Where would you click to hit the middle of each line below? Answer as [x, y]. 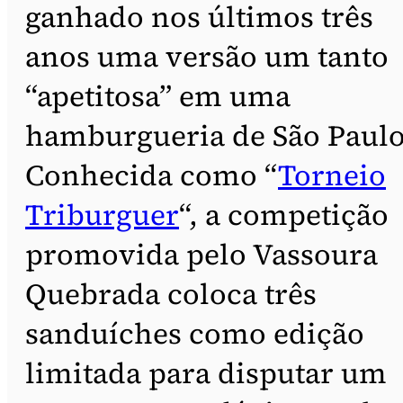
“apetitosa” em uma [158, 96]
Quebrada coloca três [171, 294]
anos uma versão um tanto [207, 56]
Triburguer [102, 215]
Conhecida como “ [152, 175]
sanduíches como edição [195, 333]
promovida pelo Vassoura [201, 254]
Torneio [332, 175]
